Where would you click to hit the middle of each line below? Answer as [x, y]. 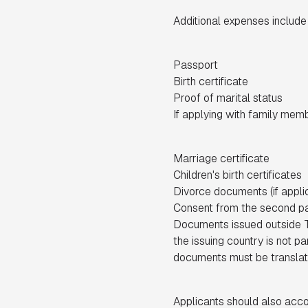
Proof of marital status [228, 98]
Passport [196, 65]
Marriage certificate [221, 158]
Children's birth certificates [238, 175]
